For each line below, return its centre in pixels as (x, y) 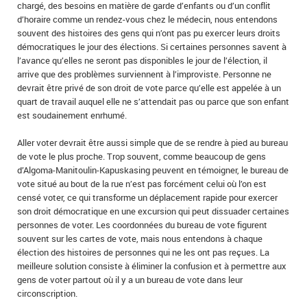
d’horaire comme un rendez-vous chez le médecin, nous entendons (147, 20)
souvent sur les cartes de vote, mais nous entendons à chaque (140, 239)
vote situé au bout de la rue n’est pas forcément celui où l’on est (142, 184)
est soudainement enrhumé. (72, 115)
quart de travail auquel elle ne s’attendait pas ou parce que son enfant (153, 102)
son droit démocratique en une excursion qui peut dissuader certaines (153, 211)
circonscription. (47, 294)
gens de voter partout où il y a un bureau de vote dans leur (130, 280)
